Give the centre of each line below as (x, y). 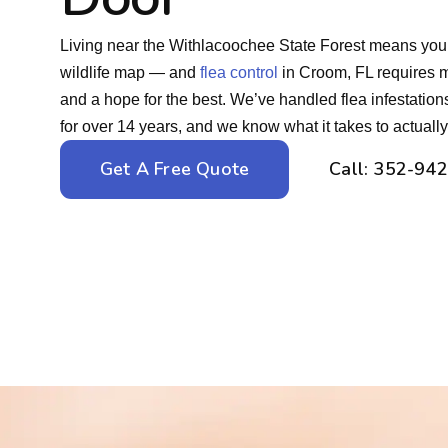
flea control (239, 72)
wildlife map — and (130, 72)
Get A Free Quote (175, 168)
